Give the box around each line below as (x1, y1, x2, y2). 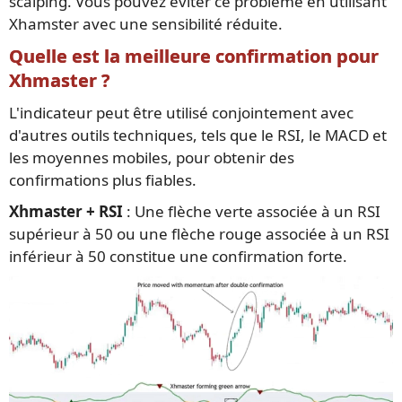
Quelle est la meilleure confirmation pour (9, 44, 379, 69)
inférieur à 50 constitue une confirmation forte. (9, 246, 347, 267)
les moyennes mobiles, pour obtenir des (9, 147, 294, 169)
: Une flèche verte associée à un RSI (123, 201, 380, 223)
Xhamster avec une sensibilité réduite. (9, 13, 283, 35)
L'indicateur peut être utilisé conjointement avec (9, 102, 354, 124)
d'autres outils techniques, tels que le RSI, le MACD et (9, 125, 387, 146)
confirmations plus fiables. (9, 170, 197, 191)
